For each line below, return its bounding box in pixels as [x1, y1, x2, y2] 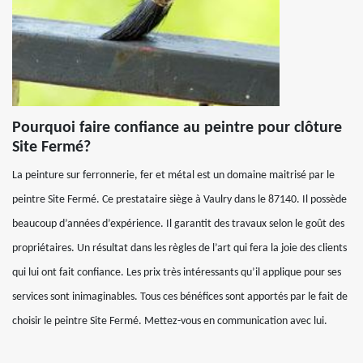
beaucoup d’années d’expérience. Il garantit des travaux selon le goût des [12, 217, 344, 230]
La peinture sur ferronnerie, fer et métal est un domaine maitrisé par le [12, 169, 335, 181]
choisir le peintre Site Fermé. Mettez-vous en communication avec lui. [12, 314, 327, 327]
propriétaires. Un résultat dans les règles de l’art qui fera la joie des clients [12, 241, 347, 254]
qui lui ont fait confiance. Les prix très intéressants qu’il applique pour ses [12, 266, 341, 279]
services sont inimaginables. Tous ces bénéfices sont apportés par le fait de [12, 290, 348, 303]
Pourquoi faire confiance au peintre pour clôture [12, 119, 342, 136]
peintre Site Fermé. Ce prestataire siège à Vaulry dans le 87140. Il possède [12, 193, 347, 206]
